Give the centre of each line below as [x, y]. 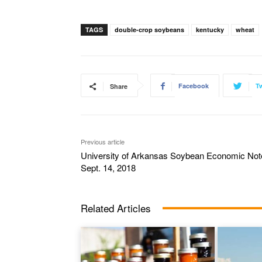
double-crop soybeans [149, 30]
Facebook [194, 86]
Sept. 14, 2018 [108, 168]
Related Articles [116, 208]
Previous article [103, 142]
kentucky [210, 30]
